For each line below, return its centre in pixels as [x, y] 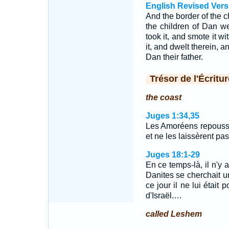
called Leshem [174, 214]
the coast [163, 97]
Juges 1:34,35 [172, 116]
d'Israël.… [164, 196]
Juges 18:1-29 [173, 155]
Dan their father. [174, 57]
